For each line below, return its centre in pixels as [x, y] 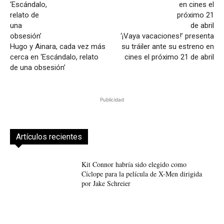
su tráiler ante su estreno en [167, 46]
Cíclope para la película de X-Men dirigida [141, 173]
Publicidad [112, 99]
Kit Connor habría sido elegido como [134, 164]
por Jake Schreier [106, 183]
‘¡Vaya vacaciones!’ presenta [167, 36]
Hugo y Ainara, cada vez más [58, 46]
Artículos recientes [49, 136]
